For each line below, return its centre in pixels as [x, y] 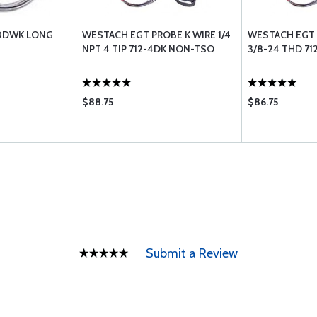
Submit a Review [192, 253]
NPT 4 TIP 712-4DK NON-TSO [148, 49]
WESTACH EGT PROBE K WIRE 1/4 [156, 35]
